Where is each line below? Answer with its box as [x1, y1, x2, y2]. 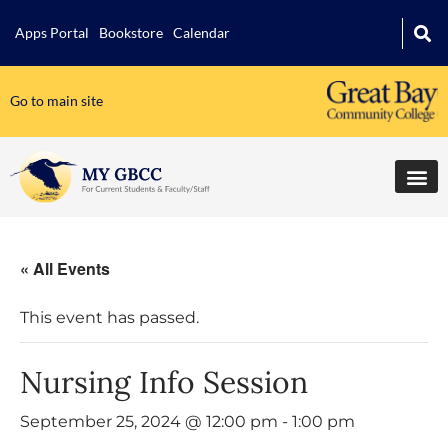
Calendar [173, 24, 230, 41]
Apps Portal [15, 24, 89, 41]
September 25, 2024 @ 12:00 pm [20, 411, 278, 431]
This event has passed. [20, 307, 199, 327]
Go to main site [10, 92, 103, 110]
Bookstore [99, 24, 163, 41]
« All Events [20, 256, 110, 280]
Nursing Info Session [20, 362, 308, 401]
